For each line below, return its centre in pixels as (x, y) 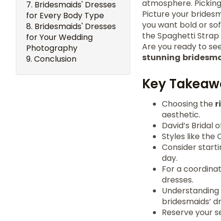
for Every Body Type (65, 16)
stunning (161, 57)
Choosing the (188, 104)
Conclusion (55, 59)
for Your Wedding (59, 37)
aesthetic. (181, 115)
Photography (52, 48)
